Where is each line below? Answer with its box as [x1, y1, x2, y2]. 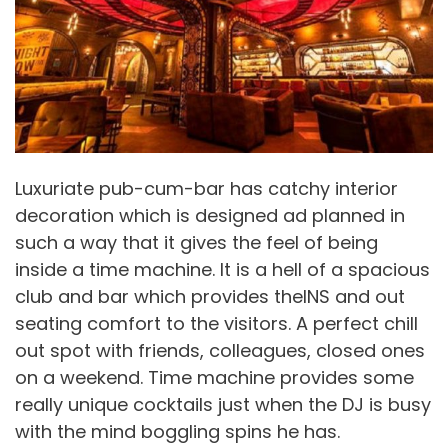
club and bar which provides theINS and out [15, 283, 405, 309]
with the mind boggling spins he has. [15, 418, 340, 444]
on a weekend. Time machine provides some [15, 364, 414, 390]
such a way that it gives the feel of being [15, 229, 378, 255]
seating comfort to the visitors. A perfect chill [15, 310, 418, 336]
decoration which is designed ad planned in [15, 202, 405, 228]
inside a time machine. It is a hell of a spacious [15, 256, 430, 282]
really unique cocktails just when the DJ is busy [15, 391, 431, 417]
